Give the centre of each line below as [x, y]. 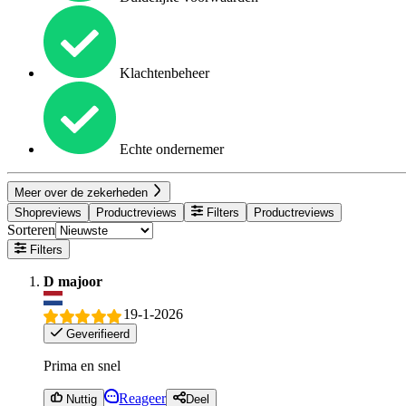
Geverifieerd [97, 333]
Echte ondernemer [170, 150]
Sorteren [31, 229]
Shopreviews [48, 212]
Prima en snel [82, 365]
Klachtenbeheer [163, 73]
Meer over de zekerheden [83, 192]
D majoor [73, 282]
